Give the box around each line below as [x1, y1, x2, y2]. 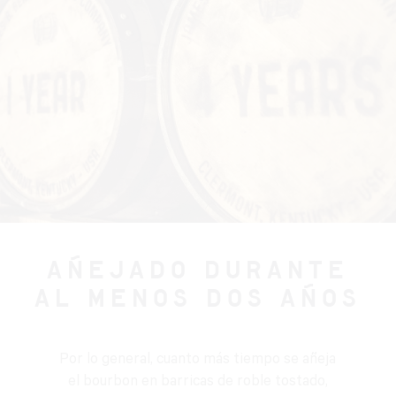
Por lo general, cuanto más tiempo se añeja [59, 352, 337, 369]
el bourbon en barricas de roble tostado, [67, 374, 328, 392]
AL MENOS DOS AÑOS [34, 288, 362, 312]
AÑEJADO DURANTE [46, 260, 349, 284]
